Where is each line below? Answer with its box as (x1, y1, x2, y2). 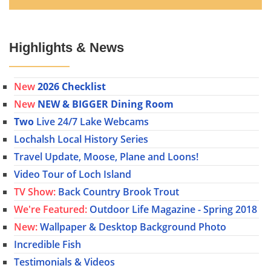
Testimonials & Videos (14, 255, 115, 269)
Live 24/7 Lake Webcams (34, 114, 149, 128)
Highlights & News (9, 40, 124, 56)
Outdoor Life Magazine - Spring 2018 (87, 202, 257, 216)
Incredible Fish (14, 237, 81, 251)
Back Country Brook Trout (56, 184, 179, 198)
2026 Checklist (38, 79, 106, 93)
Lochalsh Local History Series (14, 132, 148, 146)
